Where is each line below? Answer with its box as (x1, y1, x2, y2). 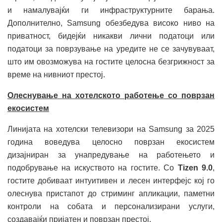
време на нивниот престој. (7, 70, 105, 79)
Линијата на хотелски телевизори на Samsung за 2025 (7, 124, 215, 133)
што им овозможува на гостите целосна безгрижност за (7, 57, 215, 66)
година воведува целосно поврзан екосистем (7, 137, 215, 146)
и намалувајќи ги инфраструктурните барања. (7, 5, 215, 14)
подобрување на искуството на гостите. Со (7, 163, 178, 172)
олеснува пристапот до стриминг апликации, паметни (7, 189, 215, 198)
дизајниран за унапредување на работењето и (7, 150, 215, 159)
